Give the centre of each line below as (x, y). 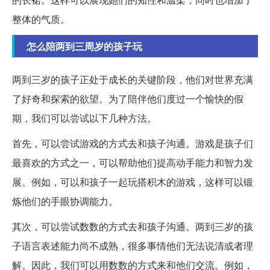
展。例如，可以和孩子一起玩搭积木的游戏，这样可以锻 (133, 182)
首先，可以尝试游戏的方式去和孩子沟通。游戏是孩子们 (133, 143)
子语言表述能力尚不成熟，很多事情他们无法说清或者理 (133, 246)
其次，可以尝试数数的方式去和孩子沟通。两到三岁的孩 (133, 227)
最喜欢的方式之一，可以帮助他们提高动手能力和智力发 (133, 163)
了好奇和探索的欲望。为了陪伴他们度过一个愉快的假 (128, 99)
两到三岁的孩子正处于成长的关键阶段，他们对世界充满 (133, 80)
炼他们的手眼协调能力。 (65, 201)
